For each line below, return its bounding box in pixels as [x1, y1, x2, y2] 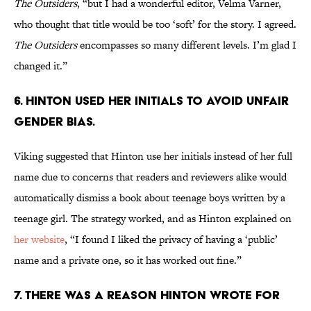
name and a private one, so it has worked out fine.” [14, 253, 242, 268]
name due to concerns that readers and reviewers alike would [14, 169, 287, 185]
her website [14, 232, 65, 247]
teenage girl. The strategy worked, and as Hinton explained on [14, 211, 292, 226]
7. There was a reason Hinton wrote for [14, 287, 280, 303]
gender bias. [14, 114, 95, 129]
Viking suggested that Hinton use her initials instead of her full [14, 149, 292, 164]
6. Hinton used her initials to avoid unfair [14, 93, 289, 108]
